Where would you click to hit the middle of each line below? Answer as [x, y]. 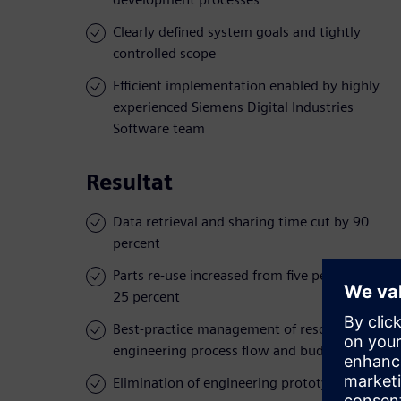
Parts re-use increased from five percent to [244, 276]
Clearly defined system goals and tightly [237, 32]
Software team [159, 129]
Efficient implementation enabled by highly [246, 86]
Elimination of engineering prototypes [231, 383]
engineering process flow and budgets [232, 351]
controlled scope [164, 54]
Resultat [129, 183]
